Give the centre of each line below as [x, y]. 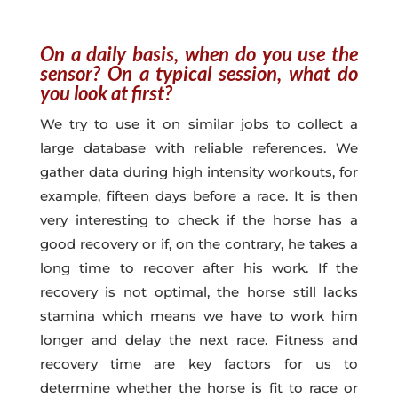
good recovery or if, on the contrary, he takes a [199, 243]
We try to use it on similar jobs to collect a [199, 123]
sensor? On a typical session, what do [199, 73]
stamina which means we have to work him [199, 315]
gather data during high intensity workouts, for [199, 171]
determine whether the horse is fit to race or [199, 387]
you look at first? [106, 92]
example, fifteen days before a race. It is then [199, 195]
